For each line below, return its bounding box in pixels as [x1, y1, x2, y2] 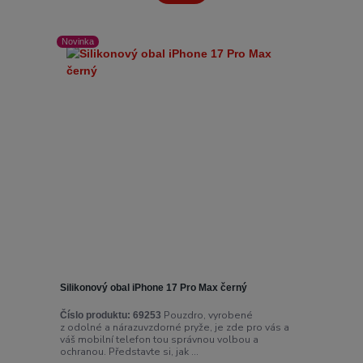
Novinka [62, 36, 95, 47]
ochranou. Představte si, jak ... [59, 344, 199, 358]
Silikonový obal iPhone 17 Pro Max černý [59, 282, 247, 294]
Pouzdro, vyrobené [160, 308, 253, 322]
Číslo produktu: [59, 309, 130, 321]
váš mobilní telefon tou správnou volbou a [59, 332, 258, 346]
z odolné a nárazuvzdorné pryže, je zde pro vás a [59, 320, 289, 334]
